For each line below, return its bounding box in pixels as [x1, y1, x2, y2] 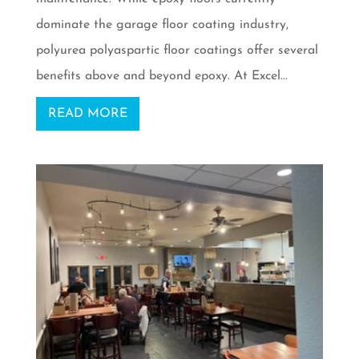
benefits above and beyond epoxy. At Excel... [35, 69, 288, 83]
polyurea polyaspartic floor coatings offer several [35, 43, 318, 57]
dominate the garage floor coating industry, [35, 18, 288, 31]
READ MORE [47, 107, 127, 120]
